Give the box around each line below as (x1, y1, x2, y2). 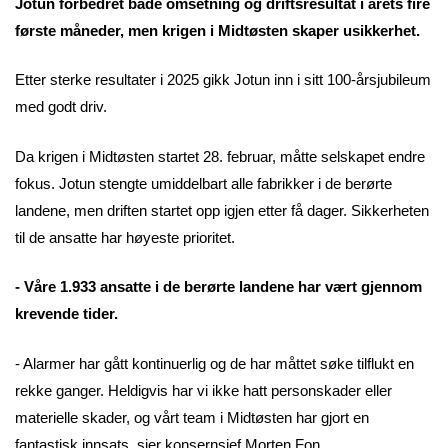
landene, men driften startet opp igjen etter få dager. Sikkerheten (15, 201, 429, 219)
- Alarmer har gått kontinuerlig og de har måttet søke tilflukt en (15, 354, 414, 372)
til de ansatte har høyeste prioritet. (15, 228, 235, 246)
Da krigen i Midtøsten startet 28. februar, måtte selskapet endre (15, 147, 425, 165)
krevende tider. (15, 305, 118, 323)
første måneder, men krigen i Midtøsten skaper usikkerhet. (15, 21, 420, 39)
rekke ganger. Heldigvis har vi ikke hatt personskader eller (15, 381, 392, 399)
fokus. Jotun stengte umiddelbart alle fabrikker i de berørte (15, 174, 392, 192)
